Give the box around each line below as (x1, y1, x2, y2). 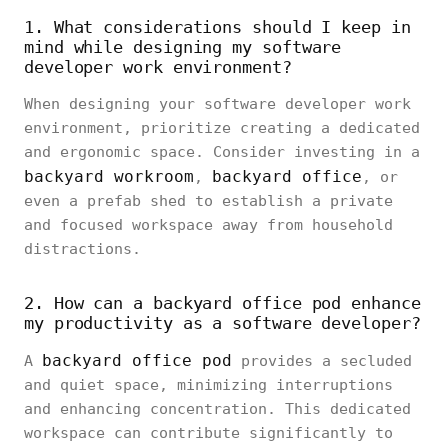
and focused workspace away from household (24, 216, 393, 234)
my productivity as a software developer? (24, 313, 421, 333)
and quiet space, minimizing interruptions (24, 376, 393, 394)
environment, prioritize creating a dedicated (24, 119, 420, 137)
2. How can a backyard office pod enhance (24, 293, 421, 313)
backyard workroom (24, 167, 194, 186)
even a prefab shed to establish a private (24, 192, 393, 210)
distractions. (24, 240, 141, 258)
